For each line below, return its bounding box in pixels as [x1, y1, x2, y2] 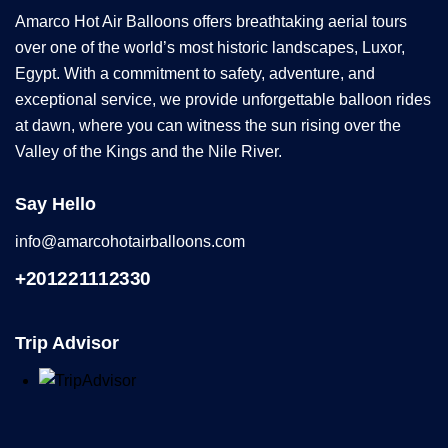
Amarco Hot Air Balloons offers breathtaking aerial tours [15, 12, 407, 30]
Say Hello [15, 193, 96, 214]
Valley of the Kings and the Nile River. [15, 142, 282, 160]
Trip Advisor [15, 332, 119, 353]
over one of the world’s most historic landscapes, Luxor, [15, 38, 405, 56]
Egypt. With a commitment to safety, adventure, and [15, 64, 375, 82]
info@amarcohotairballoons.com [15, 233, 245, 251]
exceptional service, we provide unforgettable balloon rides [15, 90, 431, 108]
